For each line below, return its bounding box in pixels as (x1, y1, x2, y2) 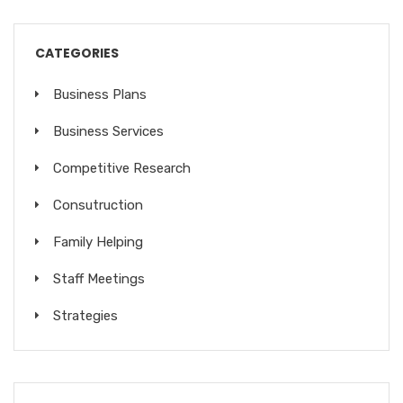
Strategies (53, 308, 118, 325)
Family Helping (53, 234, 143, 251)
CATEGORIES (35, 44, 119, 63)
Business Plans (53, 86, 147, 103)
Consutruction (53, 197, 143, 214)
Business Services (53, 123, 164, 140)
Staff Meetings (53, 271, 145, 288)
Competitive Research (53, 160, 191, 177)
